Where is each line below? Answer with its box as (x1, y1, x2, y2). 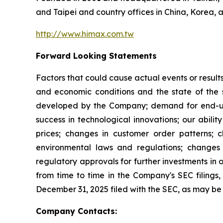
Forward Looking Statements (36, 50, 157, 61)
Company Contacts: (36, 206, 117, 216)
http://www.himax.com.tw (36, 28, 134, 39)
